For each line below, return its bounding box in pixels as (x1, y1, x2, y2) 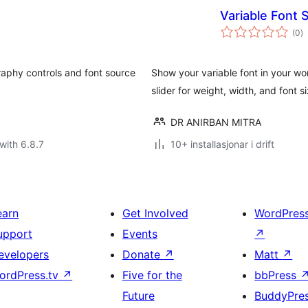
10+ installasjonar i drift (170, 138, 274, 150)
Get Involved (122, 206, 188, 220)
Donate (122, 247, 164, 261)
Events (122, 227, 157, 241)
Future (122, 289, 155, 302)
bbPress (254, 268, 300, 282)
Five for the (122, 268, 182, 282)
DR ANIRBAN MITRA (170, 116, 261, 128)
